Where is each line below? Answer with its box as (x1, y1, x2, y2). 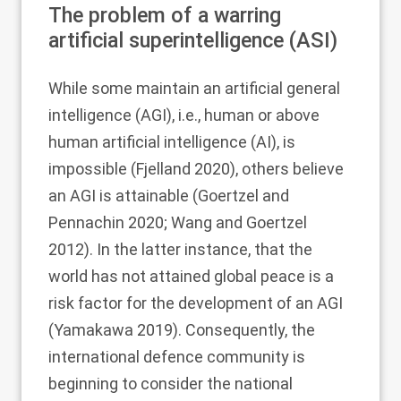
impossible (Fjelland (48, 159, 194, 178)
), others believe (230, 159, 344, 178)
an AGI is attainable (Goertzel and (48, 186, 289, 205)
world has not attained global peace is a (48, 267, 334, 286)
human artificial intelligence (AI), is (48, 132, 295, 151)
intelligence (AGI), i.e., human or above (48, 106, 320, 124)
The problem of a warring (48, 3, 281, 28)
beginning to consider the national (48, 374, 293, 393)
